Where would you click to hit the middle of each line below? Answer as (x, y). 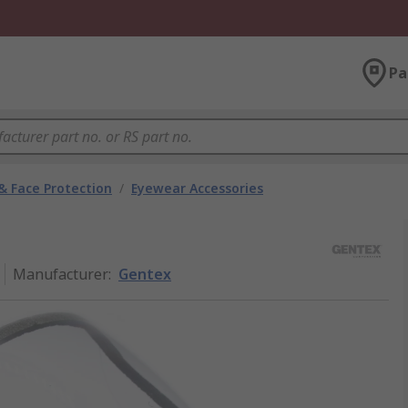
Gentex (145, 274)
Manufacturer (61, 274)
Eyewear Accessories (197, 188)
